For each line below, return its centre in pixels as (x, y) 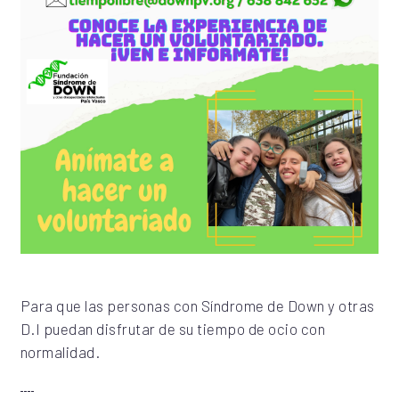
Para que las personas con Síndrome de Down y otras (197, 306)
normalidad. (60, 352)
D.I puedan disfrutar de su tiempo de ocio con (173, 329)
